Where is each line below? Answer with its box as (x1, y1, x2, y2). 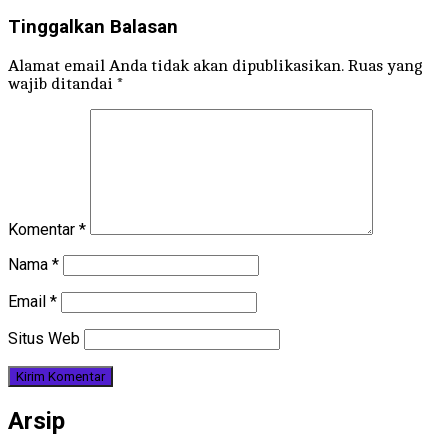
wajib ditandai (8, 74, 117, 93)
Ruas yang (348, 56, 423, 75)
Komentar (8, 219, 79, 239)
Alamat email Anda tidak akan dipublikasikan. (8, 56, 344, 75)
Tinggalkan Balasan (8, 16, 178, 39)
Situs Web (8, 328, 80, 348)
